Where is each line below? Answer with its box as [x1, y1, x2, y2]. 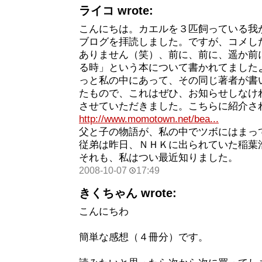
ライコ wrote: [79, 4, 153, 17]
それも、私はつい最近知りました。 [79, 151, 238, 163]
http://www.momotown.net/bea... [79, 113, 219, 125]
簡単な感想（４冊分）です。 [79, 232, 208, 243]
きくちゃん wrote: [79, 187, 177, 200]
